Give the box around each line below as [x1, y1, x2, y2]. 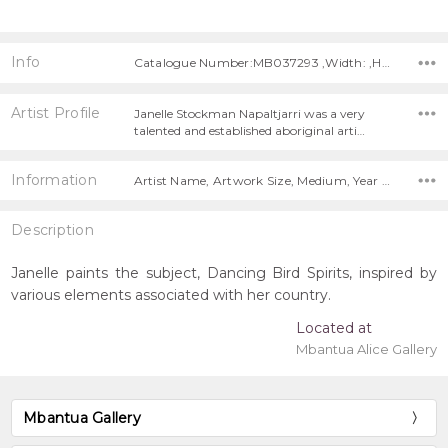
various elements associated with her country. [11, 285, 332, 304]
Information [11, 170, 97, 189]
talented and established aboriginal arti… [133, 122, 365, 138]
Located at [295, 318, 372, 337]
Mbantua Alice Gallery [295, 340, 437, 357]
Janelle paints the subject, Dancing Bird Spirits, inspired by [11, 263, 437, 282]
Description [11, 221, 94, 240]
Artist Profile [11, 103, 101, 122]
